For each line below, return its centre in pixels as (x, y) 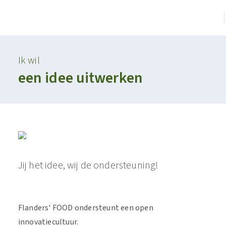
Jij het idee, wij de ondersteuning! (88, 165)
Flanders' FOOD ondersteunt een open (86, 208)
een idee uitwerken (80, 78)
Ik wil (29, 61)
